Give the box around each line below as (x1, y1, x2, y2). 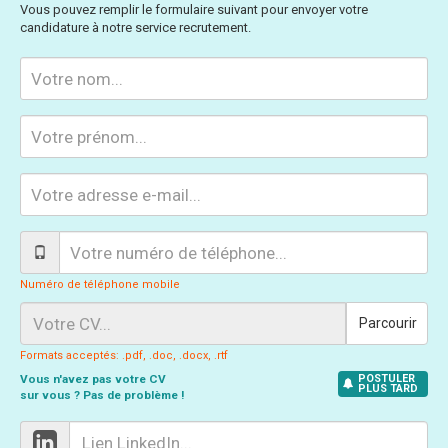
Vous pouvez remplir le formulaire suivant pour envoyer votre (20, 2, 368, 17)
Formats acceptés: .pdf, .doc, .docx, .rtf (20, 349, 228, 362)
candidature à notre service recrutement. (20, 20, 251, 35)
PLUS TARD (357, 382, 418, 395)
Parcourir (359, 315, 417, 331)
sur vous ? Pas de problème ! (20, 388, 184, 402)
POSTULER (357, 372, 415, 385)
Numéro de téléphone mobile (20, 278, 180, 291)
